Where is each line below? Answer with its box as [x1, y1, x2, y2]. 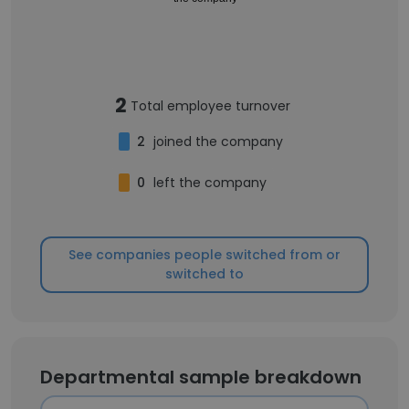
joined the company [153, 132, 283, 151]
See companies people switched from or [68, 246, 341, 264]
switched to [165, 265, 244, 283]
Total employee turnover [131, 96, 290, 115]
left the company [153, 173, 267, 192]
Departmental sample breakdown [40, 364, 362, 390]
